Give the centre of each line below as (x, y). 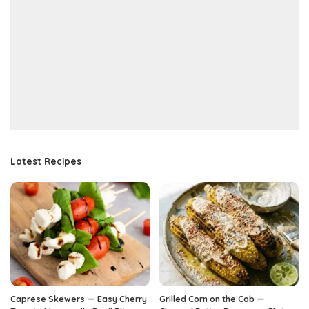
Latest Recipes (46, 161)
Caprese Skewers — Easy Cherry (79, 299)
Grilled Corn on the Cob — (212, 299)
